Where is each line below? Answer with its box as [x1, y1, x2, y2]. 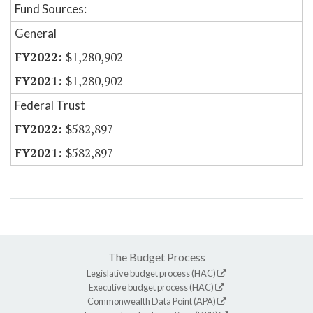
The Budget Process [108, 250, 205, 264]
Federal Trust [15, 98, 85, 113]
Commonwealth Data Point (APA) [87, 296, 216, 307]
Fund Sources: [15, 1, 87, 17]
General [15, 26, 57, 41]
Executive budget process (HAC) [89, 282, 214, 293]
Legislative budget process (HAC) [87, 268, 216, 279]
